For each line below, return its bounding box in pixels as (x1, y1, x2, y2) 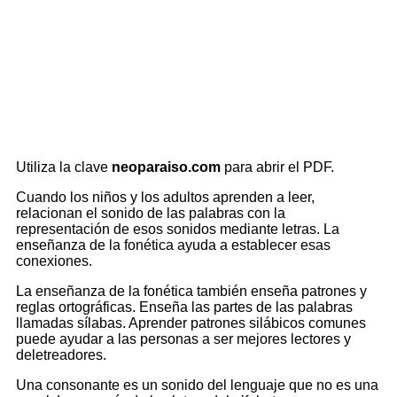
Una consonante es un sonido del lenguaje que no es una (16, 378, 378, 393)
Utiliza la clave (16, 160, 112, 175)
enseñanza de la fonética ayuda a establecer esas (16, 237, 331, 253)
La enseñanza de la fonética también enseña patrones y (16, 284, 367, 300)
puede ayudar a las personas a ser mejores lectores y (16, 331, 351, 347)
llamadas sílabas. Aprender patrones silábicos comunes (16, 315, 366, 331)
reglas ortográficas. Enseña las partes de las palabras (16, 300, 353, 315)
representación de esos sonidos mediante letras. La (16, 222, 339, 237)
